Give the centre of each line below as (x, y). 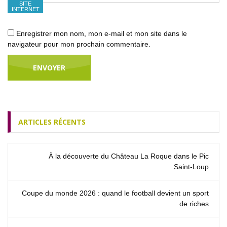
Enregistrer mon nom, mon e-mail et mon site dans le (102, 34)
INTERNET (25, 9)
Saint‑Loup (191, 167)
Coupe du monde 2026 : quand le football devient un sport (115, 193)
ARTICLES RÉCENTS (52, 122)
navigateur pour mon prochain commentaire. (79, 44)
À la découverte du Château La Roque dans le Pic (129, 156)
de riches (194, 204)
